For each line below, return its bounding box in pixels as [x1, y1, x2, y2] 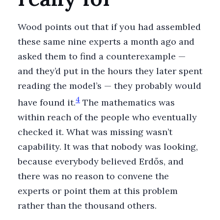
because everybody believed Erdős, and [18, 155, 184, 167]
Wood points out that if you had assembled [18, 21, 201, 32]
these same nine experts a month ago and [18, 35, 194, 47]
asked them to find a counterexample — [18, 50, 186, 62]
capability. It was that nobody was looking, [18, 140, 198, 152]
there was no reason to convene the [18, 170, 169, 182]
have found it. [18, 96, 76, 108]
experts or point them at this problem [18, 185, 178, 196]
